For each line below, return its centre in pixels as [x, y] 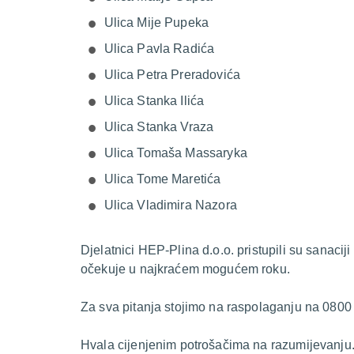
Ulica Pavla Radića [159, 49]
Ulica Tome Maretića [162, 179]
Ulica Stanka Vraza [159, 127]
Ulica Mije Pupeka [156, 23]
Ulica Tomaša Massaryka [175, 153]
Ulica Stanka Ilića [154, 101]
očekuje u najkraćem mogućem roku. [185, 269]
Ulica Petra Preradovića [172, 75]
